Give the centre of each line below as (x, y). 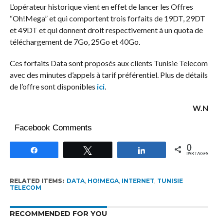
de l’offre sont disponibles (53, 87)
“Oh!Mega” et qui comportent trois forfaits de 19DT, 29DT (107, 18)
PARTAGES (198, 154)
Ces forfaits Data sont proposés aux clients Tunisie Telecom (109, 63)
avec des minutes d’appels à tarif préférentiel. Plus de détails (109, 75)
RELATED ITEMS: (37, 181)
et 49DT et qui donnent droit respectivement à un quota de (106, 30)
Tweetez (112, 150)
